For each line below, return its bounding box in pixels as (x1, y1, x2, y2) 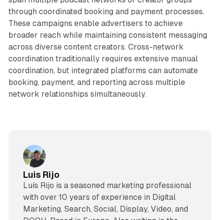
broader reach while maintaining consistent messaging (8, 30, 207, 40)
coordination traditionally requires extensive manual (8, 54, 198, 63)
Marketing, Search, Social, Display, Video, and (23, 204, 188, 214)
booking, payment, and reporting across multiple (8, 77, 185, 87)
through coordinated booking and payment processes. (8, 6, 204, 16)
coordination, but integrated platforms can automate (8, 65, 198, 75)
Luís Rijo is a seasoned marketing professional (23, 181, 192, 191)
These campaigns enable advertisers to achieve (8, 18, 183, 28)
